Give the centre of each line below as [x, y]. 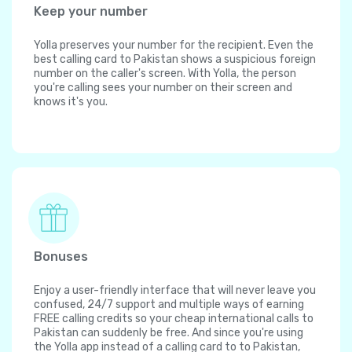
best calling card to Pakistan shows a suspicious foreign [175, 60]
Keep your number [91, 12]
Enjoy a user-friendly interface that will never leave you [175, 291]
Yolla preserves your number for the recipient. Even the [174, 46]
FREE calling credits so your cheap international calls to [174, 319]
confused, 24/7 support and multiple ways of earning [169, 305]
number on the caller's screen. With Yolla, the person [165, 74]
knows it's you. [71, 102]
